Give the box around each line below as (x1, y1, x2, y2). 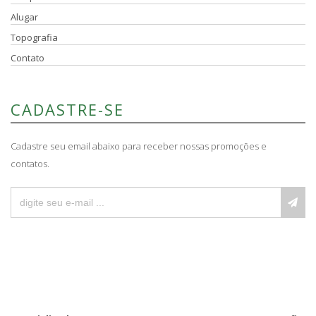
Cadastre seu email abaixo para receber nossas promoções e (11, 139, 267, 152)
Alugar (11, 10, 38, 23)
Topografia (11, 30, 58, 44)
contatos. (11, 157, 49, 170)
